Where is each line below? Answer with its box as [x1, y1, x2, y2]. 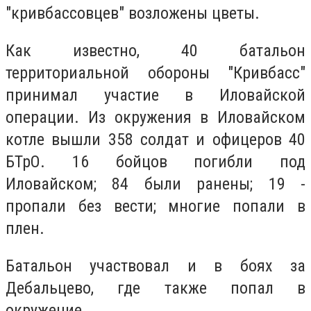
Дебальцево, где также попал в [6, 278, 305, 298]
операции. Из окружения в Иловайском [6, 107, 305, 127]
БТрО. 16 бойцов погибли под [6, 151, 305, 171]
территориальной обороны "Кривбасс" [6, 62, 305, 83]
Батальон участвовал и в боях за [6, 255, 305, 276]
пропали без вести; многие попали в [6, 196, 305, 216]
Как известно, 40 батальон [6, 40, 305, 60]
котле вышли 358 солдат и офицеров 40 [6, 129, 305, 149]
